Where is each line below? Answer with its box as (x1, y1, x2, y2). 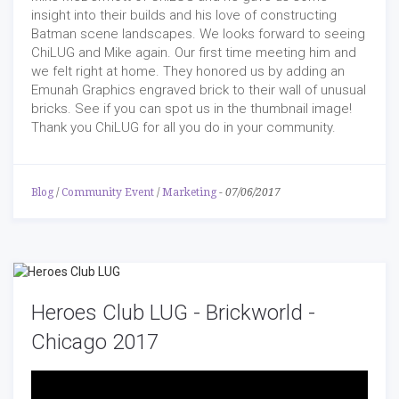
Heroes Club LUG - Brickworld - (31, 299, 315, 325)
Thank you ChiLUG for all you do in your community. (31, 118, 336, 135)
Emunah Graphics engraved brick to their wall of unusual (31, 81, 366, 98)
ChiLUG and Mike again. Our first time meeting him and (31, 44, 356, 61)
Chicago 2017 (31, 329, 159, 354)
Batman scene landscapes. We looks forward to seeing (31, 25, 365, 42)
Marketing (162, 185, 216, 199)
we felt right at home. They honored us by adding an (31, 62, 345, 79)
